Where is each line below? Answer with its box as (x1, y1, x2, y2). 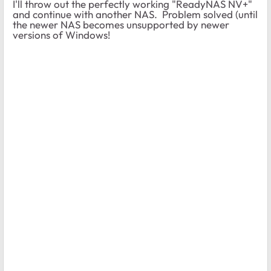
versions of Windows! (13, 28, 110, 41)
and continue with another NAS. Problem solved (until (13, 7, 258, 21)
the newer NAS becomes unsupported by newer (13, 18, 229, 31)
